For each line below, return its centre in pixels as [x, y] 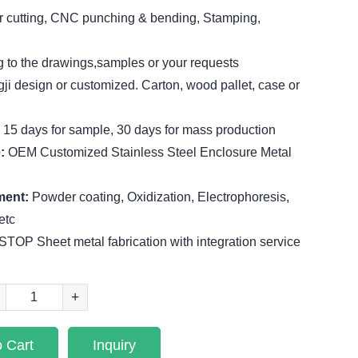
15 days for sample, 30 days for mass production [139, 130]
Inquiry [114, 345]
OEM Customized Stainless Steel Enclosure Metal [149, 152]
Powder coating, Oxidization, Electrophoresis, [160, 197]
